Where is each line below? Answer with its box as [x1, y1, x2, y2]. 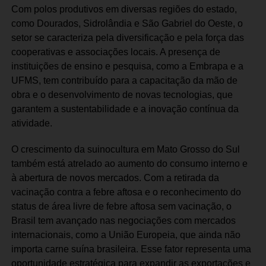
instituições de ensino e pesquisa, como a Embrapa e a [11, 61, 243, 71]
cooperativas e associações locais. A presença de [11, 46, 220, 57]
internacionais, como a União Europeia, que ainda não [11, 229, 240, 240]
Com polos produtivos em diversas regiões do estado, [11, 4, 237, 14]
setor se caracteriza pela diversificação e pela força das [11, 32, 244, 43]
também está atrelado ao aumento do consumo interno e [11, 158, 248, 169]
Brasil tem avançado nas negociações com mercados [11, 215, 236, 226]
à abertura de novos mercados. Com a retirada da [11, 172, 219, 183]
